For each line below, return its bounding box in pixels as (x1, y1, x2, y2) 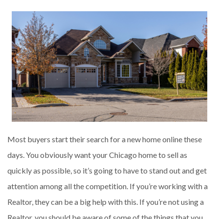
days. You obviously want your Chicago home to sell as (7, 150, 187, 159)
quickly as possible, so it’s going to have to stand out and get (7, 165, 207, 175)
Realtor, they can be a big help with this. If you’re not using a (7, 197, 204, 206)
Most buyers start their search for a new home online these (7, 134, 202, 144)
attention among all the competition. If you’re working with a (7, 181, 208, 191)
